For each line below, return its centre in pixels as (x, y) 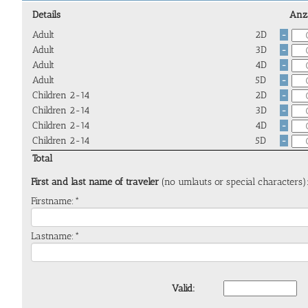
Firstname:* (55, 201)
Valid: (184, 289)
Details (46, 14)
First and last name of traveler (96, 181)
